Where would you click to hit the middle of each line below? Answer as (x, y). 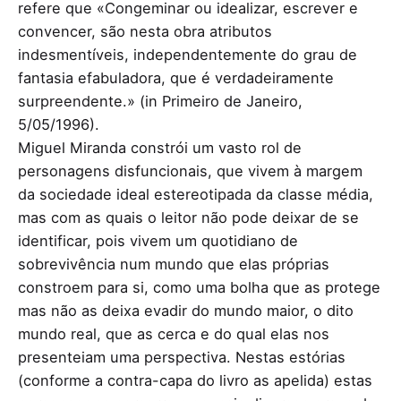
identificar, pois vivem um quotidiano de (158, 240)
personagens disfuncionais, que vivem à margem (190, 171)
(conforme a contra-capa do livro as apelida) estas (195, 380)
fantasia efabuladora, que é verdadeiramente (176, 77)
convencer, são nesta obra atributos (145, 31)
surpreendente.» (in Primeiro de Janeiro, (160, 101)
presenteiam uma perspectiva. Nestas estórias (182, 357)
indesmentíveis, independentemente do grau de (188, 54)
